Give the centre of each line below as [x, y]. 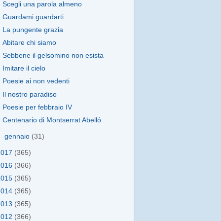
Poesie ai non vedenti [36, 81]
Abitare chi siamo [29, 43]
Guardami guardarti [33, 17]
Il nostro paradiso [29, 94]
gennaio [18, 136]
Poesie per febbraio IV [37, 107]
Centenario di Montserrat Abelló [52, 120]
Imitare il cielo [24, 69]
